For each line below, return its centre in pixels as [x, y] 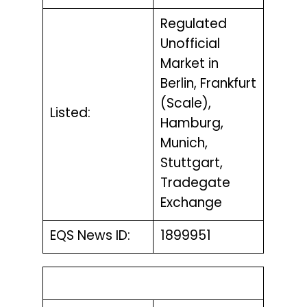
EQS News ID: [90, 236]
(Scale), [185, 104]
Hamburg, [192, 124]
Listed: [70, 114]
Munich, [184, 144]
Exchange [191, 204]
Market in [189, 64]
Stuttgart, [191, 164]
